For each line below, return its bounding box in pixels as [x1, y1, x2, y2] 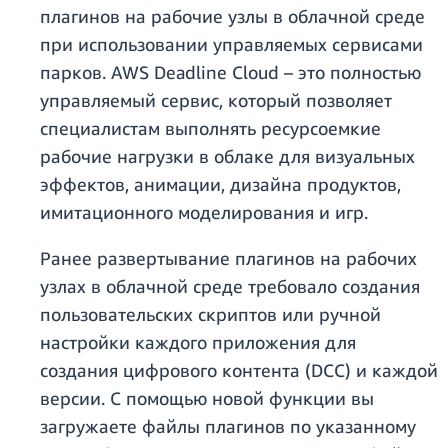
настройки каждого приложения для [40, 331, 356, 354]
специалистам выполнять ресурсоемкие [40, 117, 381, 140]
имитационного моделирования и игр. [40, 201, 368, 224]
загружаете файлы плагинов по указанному [40, 415, 416, 438]
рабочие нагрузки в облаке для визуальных [40, 145, 415, 168]
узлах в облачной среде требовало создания [40, 275, 420, 298]
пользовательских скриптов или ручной [40, 303, 381, 326]
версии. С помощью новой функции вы [40, 387, 374, 410]
